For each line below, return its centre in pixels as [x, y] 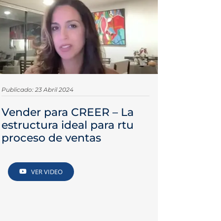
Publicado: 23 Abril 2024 [37, 90]
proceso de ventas [51, 138]
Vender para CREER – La [67, 112]
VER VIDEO [47, 171]
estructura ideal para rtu [67, 125]
